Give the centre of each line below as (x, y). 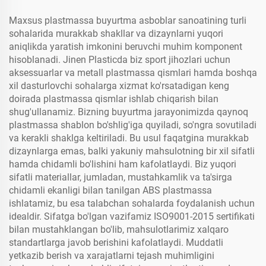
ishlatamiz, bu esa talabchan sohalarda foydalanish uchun (132, 204)
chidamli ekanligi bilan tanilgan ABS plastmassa (110, 191)
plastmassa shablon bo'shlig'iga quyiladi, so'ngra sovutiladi (133, 125)
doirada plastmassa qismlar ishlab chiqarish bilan (114, 99)
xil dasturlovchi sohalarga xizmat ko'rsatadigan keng (119, 86)
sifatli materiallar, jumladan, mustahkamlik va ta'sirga (121, 178)
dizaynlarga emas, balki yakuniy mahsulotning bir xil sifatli (132, 151)
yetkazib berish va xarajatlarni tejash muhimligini (112, 256)
